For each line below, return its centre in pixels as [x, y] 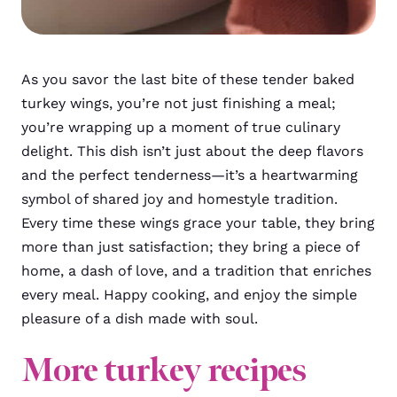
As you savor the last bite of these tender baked [188, 79]
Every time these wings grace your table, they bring [198, 222]
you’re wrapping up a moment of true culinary [181, 127]
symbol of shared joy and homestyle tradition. [179, 198]
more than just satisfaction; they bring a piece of [190, 246]
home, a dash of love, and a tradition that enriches [196, 270]
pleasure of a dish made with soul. [140, 318]
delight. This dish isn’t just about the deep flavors [192, 151]
